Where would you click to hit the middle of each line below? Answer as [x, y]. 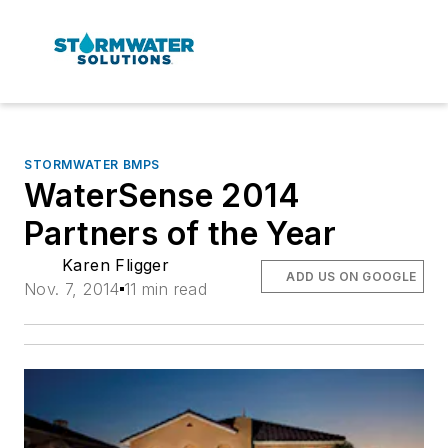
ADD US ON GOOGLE [351, 276]
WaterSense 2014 [162, 195]
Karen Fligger [116, 264]
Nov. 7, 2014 [72, 288]
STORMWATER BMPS [92, 164]
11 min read [165, 288]
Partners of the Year [180, 233]
